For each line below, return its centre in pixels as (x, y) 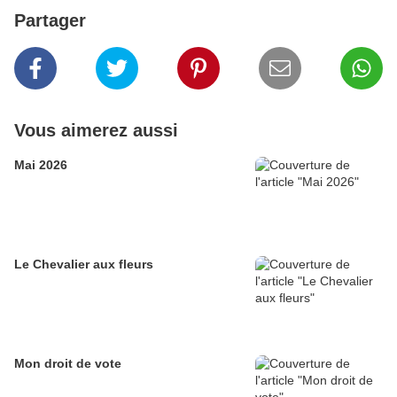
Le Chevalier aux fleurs (84, 264)
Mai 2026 (41, 165)
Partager (50, 20)
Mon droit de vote (68, 363)
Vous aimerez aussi (96, 130)
